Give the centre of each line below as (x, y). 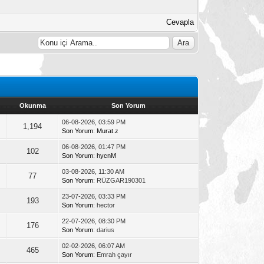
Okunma (32, 105)
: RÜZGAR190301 (120, 180)
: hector (104, 205)
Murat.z (108, 131)
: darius (104, 230)
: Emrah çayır (113, 254)
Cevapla (180, 22)
